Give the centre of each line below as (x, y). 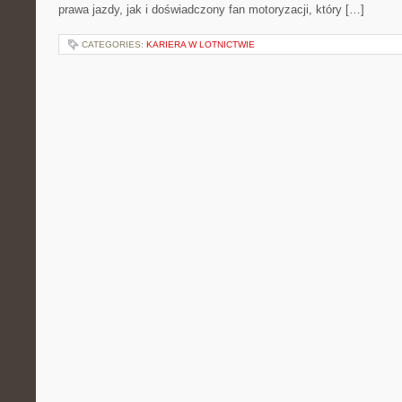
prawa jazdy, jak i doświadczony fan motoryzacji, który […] (211, 9)
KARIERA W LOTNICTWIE (201, 44)
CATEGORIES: (114, 44)
